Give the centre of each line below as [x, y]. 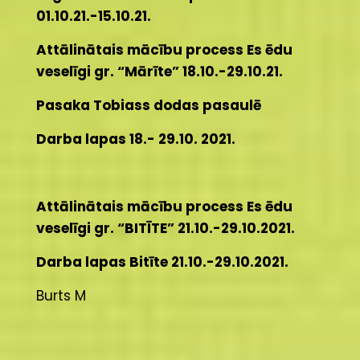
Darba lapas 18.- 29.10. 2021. [135, 139]
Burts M [61, 296]
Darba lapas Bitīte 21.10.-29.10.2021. [162, 262]
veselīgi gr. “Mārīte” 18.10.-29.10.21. [159, 72]
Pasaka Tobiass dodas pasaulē [148, 105]
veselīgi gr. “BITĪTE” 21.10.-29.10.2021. [165, 228]
